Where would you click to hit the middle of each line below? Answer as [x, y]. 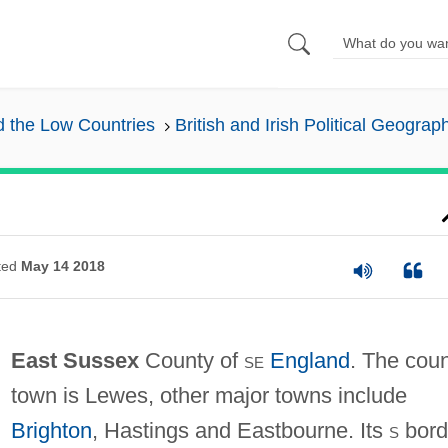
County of [191, 360]
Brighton [51, 430]
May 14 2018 [62, 266]
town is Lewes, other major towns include [208, 395]
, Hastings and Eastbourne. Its [240, 430]
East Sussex [74, 360]
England [309, 360]
